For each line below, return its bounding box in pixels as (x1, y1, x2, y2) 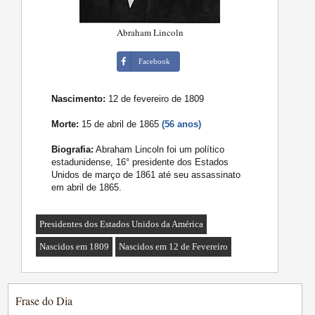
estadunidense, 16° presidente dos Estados (51, 157, 229, 168)
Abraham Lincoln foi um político (94, 144, 225, 155)
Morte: (51, 119, 79, 130)
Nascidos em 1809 (39, 241, 110, 252)
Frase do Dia (15, 293, 73, 309)
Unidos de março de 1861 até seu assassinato (51, 169, 241, 181)
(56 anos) (162, 119, 202, 130)
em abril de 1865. (51, 182, 122, 193)
